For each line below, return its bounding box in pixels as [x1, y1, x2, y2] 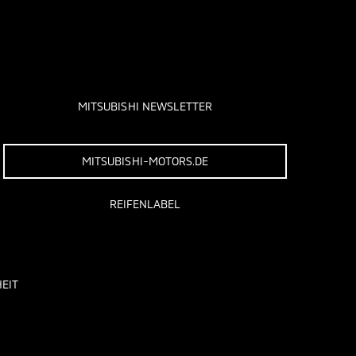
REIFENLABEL [109, 197, 181, 211]
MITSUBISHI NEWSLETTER [78, 99, 213, 113]
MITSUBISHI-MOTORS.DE [82, 154, 209, 168]
